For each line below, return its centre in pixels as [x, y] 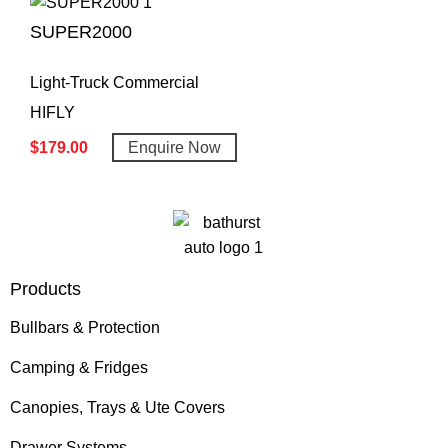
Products [45, 288]
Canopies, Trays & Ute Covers [117, 407]
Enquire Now [174, 147]
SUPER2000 [81, 31]
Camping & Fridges [79, 367]
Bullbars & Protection [85, 327]
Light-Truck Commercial [114, 82]
